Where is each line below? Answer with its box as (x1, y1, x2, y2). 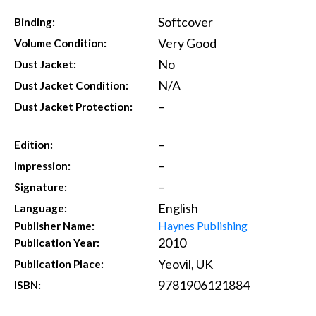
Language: (14, 202, 68, 215)
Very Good (157, 35, 217, 51)
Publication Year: (14, 236, 100, 250)
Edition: (14, 138, 54, 152)
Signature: (14, 181, 68, 194)
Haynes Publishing (157, 219, 248, 233)
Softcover (157, 14, 213, 30)
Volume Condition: (14, 37, 107, 50)
